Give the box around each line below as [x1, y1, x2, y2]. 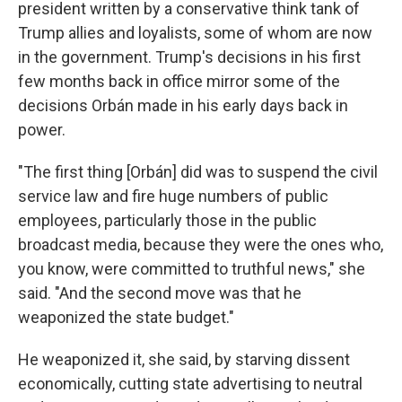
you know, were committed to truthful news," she [18, 258, 365, 278]
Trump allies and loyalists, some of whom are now [18, 22, 372, 42]
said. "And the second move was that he [18, 283, 301, 302]
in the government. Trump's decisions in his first [18, 47, 361, 66]
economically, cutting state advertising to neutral [18, 373, 363, 393]
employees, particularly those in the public [18, 210, 317, 230]
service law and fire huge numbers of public [18, 186, 328, 205]
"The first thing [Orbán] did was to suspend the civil [18, 162, 378, 181]
